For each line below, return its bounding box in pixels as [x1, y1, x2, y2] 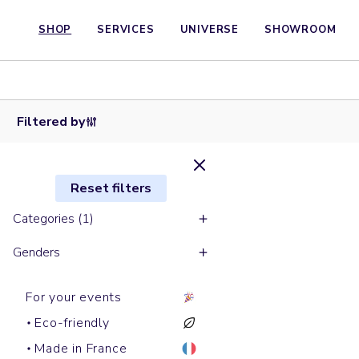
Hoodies [228, 92, 280, 111]
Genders [13, 244, 60, 262]
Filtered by [16, 112, 85, 131]
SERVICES [97, 22, 155, 37]
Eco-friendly [34, 314, 110, 333]
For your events [26, 288, 122, 307]
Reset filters [70, 179, 151, 198]
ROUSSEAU [228, 111, 307, 130]
